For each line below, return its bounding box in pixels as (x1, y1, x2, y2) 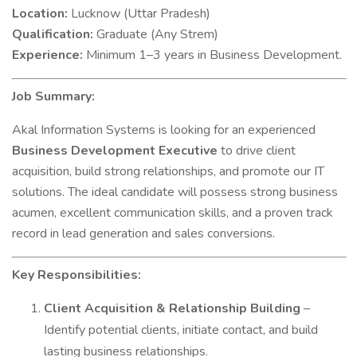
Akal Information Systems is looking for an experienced (12, 121, 316, 139)
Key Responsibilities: (12, 266, 141, 284)
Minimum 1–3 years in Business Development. (83, 46, 342, 64)
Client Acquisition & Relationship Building (44, 300, 300, 317)
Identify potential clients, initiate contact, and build (44, 321, 318, 339)
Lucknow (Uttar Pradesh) (68, 5, 210, 22)
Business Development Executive (12, 142, 218, 159)
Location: (12, 5, 68, 22)
